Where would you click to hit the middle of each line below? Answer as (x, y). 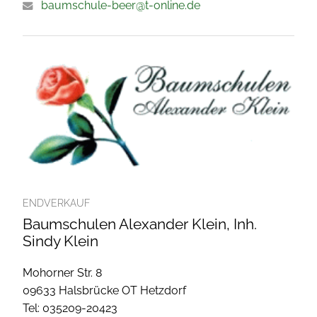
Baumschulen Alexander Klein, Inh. (140, 224)
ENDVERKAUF (56, 203)
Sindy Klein (60, 241)
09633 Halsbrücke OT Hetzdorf (104, 291)
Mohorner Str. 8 (62, 273)
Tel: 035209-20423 (70, 309)
